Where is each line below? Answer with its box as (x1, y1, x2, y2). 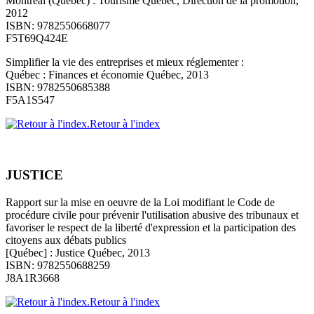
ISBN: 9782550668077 (6, 20, 110, 32)
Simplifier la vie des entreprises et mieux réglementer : (6, 56, 244, 69)
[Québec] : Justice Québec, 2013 (6, 246, 150, 259)
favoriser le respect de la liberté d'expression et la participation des (6, 221, 296, 233)
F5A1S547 (6, 94, 55, 107)
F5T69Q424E (6, 32, 68, 45)
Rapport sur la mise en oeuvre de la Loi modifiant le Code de (6, 196, 275, 208)
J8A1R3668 (6, 271, 60, 284)
